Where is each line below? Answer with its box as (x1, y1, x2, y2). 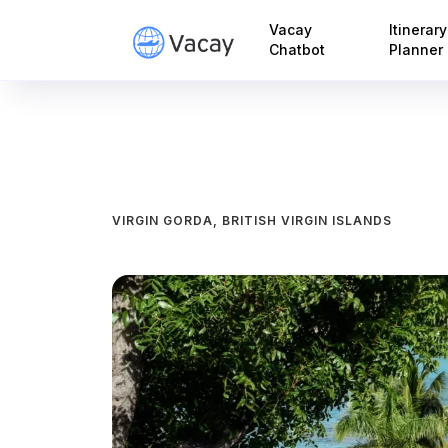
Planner (388, 41, 443, 58)
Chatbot (269, 41, 326, 58)
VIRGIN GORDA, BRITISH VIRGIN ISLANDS (112, 213, 392, 228)
